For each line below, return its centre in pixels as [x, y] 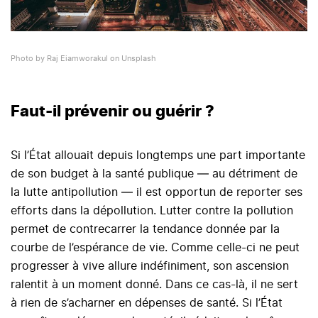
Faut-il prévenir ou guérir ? [113, 112]
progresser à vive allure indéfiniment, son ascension [150, 267]
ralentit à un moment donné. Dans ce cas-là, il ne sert [154, 285]
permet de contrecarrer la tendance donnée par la [145, 230]
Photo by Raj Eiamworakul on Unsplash [83, 59]
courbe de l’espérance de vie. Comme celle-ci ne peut [155, 248]
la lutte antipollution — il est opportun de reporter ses [157, 193]
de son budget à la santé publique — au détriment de [154, 174]
